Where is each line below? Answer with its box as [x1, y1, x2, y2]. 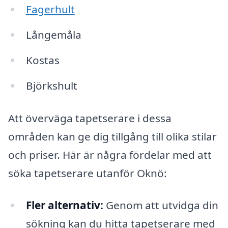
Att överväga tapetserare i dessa [8, 110, 172, 125]
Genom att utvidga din [103, 198, 218, 213]
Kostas [25, 53, 60, 68]
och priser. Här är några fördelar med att [8, 147, 212, 162]
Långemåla [25, 27, 81, 42]
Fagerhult [25, 2, 75, 17]
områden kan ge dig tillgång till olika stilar [8, 129, 217, 144]
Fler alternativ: [25, 198, 103, 213]
